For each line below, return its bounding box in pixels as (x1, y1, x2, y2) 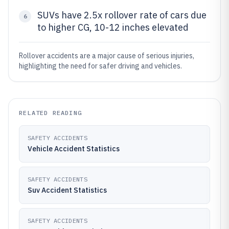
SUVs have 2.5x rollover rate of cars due (37, 9, 207, 21)
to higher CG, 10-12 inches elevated (37, 21, 189, 33)
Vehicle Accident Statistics (28, 144, 120, 153)
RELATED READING (19, 109, 82, 117)
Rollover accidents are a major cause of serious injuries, (19, 51, 194, 60)
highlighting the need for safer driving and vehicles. (19, 61, 182, 71)
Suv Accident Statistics (28, 186, 107, 195)
